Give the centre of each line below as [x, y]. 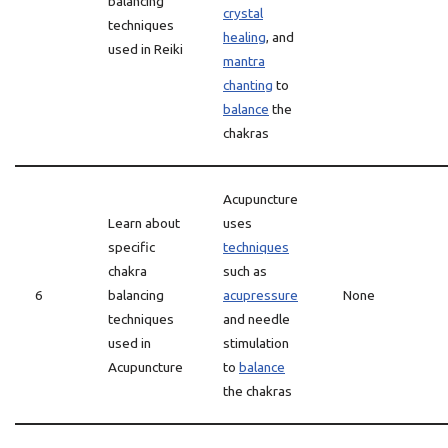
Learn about [144, 223]
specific [131, 247]
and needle [256, 319]
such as [245, 271]
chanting [248, 85]
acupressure [260, 295]
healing [244, 37]
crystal [243, 13]
